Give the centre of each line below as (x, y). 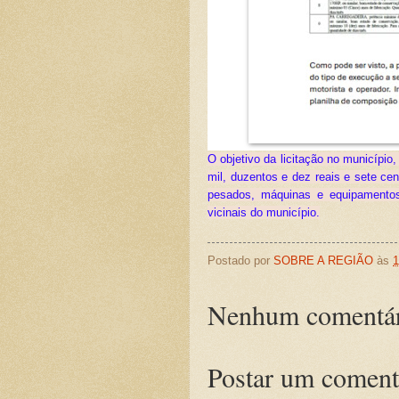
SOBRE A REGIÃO (323, 261)
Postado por (240, 261)
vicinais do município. (264, 212)
